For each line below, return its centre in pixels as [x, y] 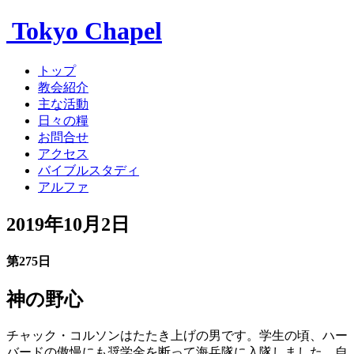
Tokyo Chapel [84, 31]
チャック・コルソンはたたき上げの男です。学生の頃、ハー [177, 336]
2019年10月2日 [68, 224]
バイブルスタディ [88, 170]
